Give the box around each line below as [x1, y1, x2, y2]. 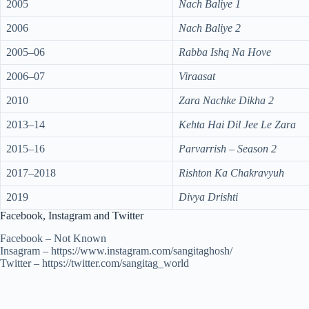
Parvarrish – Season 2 [179, 143, 277, 155]
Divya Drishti [179, 191, 238, 203]
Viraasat [179, 70, 215, 83]
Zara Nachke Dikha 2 [179, 94, 274, 107]
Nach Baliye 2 [179, 22, 241, 34]
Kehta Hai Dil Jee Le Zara [179, 119, 296, 131]
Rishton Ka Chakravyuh [179, 167, 284, 179]
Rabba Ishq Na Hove [179, 46, 271, 59]
